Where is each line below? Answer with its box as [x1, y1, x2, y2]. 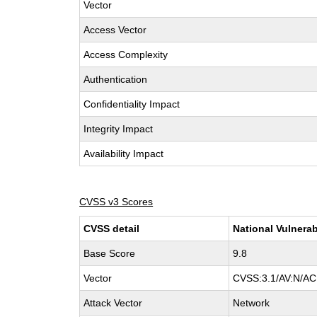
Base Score [83, 248, 136, 259]
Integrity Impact [83, 123, 154, 134]
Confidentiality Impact [83, 98, 180, 110]
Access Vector [83, 24, 147, 35]
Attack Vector [83, 297, 143, 309]
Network [233, 297, 270, 309]
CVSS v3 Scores [79, 196, 154, 207]
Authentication [83, 74, 148, 85]
